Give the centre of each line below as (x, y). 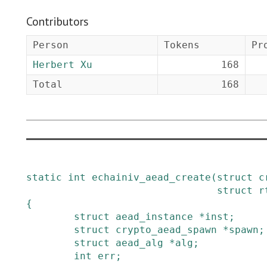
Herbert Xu (63, 65)
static (44, 177)
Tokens (182, 45)
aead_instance (154, 217)
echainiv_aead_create (151, 177)
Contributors (57, 21)
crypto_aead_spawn (166, 230)
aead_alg (139, 243)
